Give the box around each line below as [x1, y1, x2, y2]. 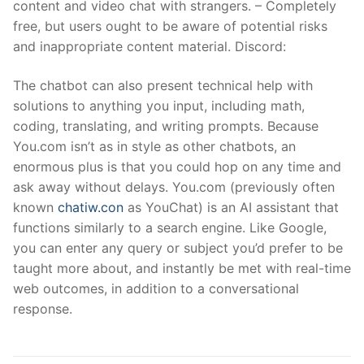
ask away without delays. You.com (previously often [13, 178, 335, 195]
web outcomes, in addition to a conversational [13, 279, 299, 297]
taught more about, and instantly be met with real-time [13, 259, 351, 276]
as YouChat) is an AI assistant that [123, 198, 339, 215]
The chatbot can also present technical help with [13, 76, 313, 93]
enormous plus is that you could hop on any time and [13, 158, 341, 175]
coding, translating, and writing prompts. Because [13, 117, 318, 134]
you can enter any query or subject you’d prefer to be [13, 239, 343, 256]
